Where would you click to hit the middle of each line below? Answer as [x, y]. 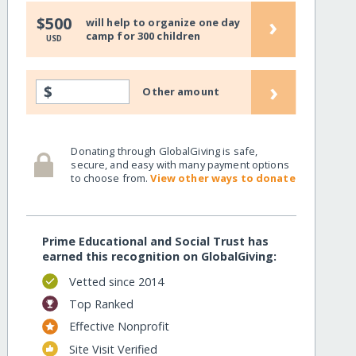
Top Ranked [101, 304]
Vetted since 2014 [116, 281]
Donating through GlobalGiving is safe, [164, 151]
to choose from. [111, 178]
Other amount [181, 92]
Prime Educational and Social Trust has [156, 242]
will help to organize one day [163, 22]
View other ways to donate [223, 178]
